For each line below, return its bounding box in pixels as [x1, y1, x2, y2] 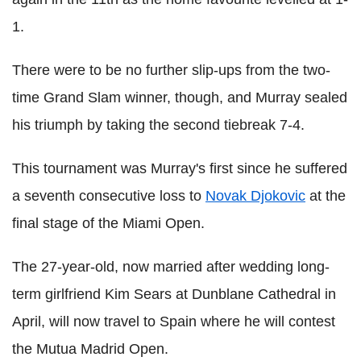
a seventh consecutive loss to [12, 187, 205, 204]
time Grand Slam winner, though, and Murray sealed [12, 89, 347, 106]
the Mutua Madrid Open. [12, 340, 168, 357]
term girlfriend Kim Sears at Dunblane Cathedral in [12, 285, 336, 302]
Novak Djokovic [205, 187, 305, 204]
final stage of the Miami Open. [12, 214, 205, 231]
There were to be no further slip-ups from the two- [12, 61, 330, 78]
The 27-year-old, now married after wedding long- [12, 258, 330, 275]
